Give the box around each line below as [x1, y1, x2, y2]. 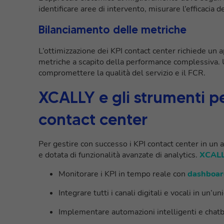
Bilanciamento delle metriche [38, 22, 186, 36]
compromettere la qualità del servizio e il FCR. [38, 67, 205, 78]
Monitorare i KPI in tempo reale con [58, 168, 187, 179]
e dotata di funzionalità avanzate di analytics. [38, 149, 199, 160]
